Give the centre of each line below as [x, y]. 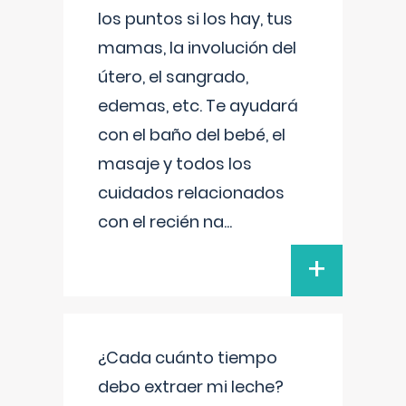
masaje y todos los [175, 164]
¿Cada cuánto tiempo [188, 358]
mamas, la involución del [197, 48]
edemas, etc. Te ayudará [198, 106]
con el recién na [161, 222]
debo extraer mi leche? [191, 387]
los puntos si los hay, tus [195, 19]
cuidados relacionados [191, 193]
